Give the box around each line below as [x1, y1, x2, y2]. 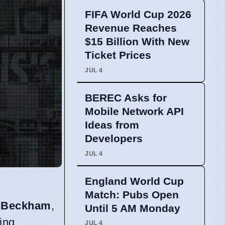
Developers [85, 133, 143, 145]
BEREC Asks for [85, 92, 167, 104]
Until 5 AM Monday [85, 202, 180, 214]
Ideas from [85, 119, 139, 131]
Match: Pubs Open [85, 188, 179, 200]
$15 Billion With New [85, 36, 189, 48]
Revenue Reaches [85, 22, 177, 34]
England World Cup [85, 175, 184, 187]
